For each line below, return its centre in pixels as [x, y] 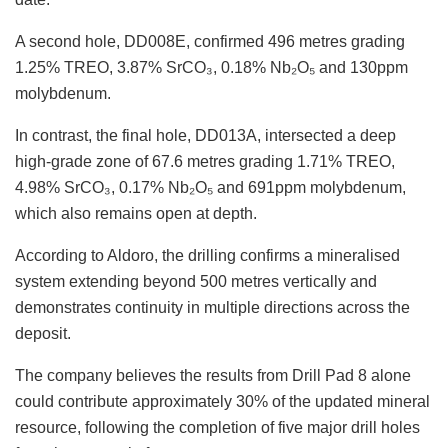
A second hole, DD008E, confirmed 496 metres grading [210, 41]
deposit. [43, 333]
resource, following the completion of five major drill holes [217, 427]
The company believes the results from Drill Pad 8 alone [213, 375]
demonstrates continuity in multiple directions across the [212, 307]
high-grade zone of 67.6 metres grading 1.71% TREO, [205, 161]
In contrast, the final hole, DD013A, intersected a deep [205, 135]
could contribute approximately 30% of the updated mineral [222, 401]
